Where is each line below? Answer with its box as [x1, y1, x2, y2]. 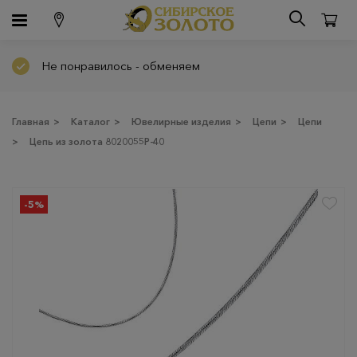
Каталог [71, 116, 110, 127]
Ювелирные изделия [131, 116, 231, 127]
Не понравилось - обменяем [41, 58, 200, 73]
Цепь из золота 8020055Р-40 [29, 135, 164, 147]
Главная [12, 116, 49, 127]
